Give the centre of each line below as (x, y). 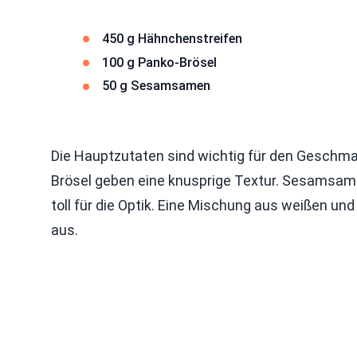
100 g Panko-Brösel (159, 62)
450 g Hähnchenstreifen (172, 38)
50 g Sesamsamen (156, 86)
